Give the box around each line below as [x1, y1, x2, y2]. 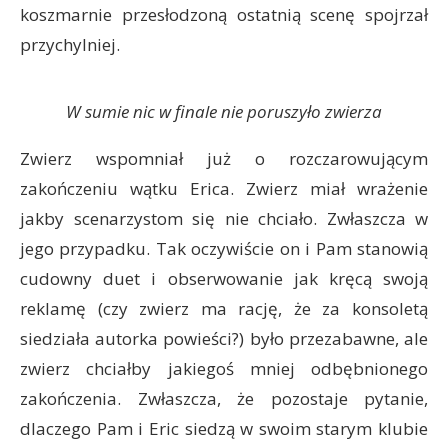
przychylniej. [20, 33, 120, 56]
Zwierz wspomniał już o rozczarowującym [20, 147, 428, 170]
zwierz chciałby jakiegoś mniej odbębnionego [20, 357, 428, 380]
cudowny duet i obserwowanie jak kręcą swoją [20, 267, 428, 290]
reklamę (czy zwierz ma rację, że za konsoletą [20, 297, 428, 320]
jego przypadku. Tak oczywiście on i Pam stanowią [20, 237, 428, 260]
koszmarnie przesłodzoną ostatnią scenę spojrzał [20, 3, 428, 26]
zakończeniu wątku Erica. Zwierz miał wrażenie [20, 177, 428, 200]
